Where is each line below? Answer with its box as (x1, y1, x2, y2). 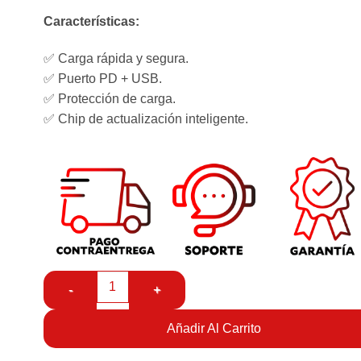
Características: (43, 15, 139, 29)
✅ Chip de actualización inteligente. (43, 112, 248, 127)
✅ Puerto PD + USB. (43, 72, 162, 86)
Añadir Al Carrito (166, 321, 262, 335)
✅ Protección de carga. (43, 92, 176, 106)
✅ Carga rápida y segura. (43, 52, 189, 66)
